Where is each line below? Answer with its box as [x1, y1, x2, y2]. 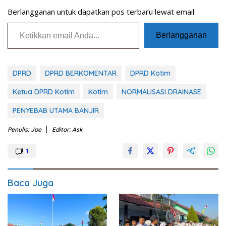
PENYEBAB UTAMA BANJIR [13, 106, 99, 116]
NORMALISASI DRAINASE [122, 87, 201, 97]
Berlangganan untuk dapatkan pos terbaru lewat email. [8, 7, 196, 17]
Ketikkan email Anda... [7, 16, 35, 29]
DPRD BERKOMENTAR [45, 69, 117, 78]
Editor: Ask [52, 126, 83, 134]
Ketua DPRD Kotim [13, 87, 75, 97]
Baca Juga [8, 177, 53, 189]
